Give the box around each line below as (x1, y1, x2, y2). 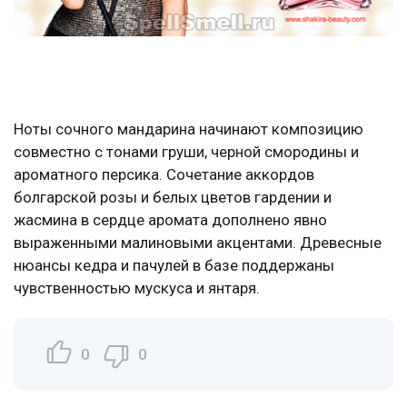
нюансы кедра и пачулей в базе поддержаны (14, 256, 334, 275)
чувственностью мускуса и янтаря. (14, 279, 260, 298)
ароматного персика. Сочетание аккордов (14, 165, 314, 184)
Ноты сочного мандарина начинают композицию (14, 120, 363, 139)
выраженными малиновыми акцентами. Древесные (14, 233, 382, 253)
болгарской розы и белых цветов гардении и (14, 188, 332, 207)
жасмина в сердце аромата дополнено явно (14, 211, 327, 230)
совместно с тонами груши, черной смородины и (14, 143, 359, 162)
